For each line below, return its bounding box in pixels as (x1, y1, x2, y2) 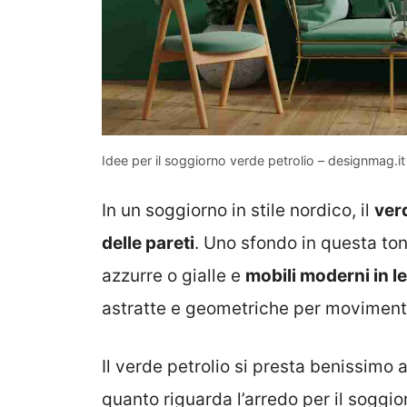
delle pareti (102, 232, 194, 253)
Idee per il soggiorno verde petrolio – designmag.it (102, 153, 405, 169)
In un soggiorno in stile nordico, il (102, 199, 374, 221)
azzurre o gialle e (102, 264, 245, 286)
